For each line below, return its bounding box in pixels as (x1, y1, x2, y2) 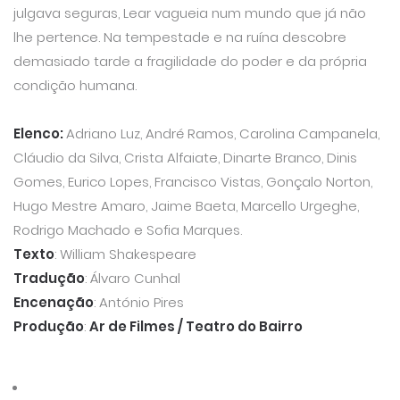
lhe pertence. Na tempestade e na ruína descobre (13, 27, 346, 46)
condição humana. (13, 75, 137, 95)
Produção (13, 316, 84, 336)
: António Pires (94, 292, 184, 312)
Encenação (13, 292, 94, 312)
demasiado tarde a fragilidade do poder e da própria (13, 51, 367, 71)
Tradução (13, 268, 85, 287)
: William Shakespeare (54, 244, 196, 263)
